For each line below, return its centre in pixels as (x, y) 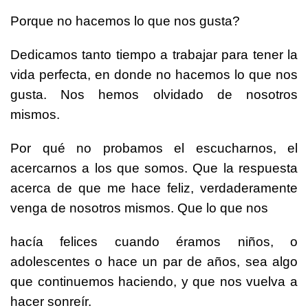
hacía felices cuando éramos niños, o (154, 242)
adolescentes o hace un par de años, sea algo (154, 262)
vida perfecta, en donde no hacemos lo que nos (154, 75)
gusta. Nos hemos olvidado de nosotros (154, 95)
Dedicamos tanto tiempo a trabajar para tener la (154, 55)
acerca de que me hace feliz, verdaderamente (154, 188)
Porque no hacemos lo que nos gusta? (125, 21)
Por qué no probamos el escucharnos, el (154, 148)
